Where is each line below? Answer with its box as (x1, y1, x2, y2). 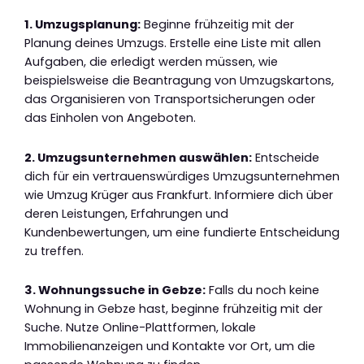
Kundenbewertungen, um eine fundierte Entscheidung (24, 223, 340, 240)
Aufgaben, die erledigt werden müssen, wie (24, 54, 278, 71)
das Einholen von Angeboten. (24, 110, 196, 127)
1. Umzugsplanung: (24, 16, 141, 33)
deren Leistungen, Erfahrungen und (24, 205, 228, 222)
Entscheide (252, 149, 319, 166)
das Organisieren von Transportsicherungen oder (24, 91, 315, 108)
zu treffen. (24, 242, 84, 259)
